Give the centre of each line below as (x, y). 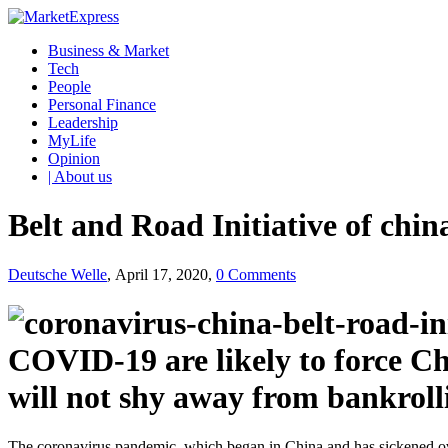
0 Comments (256, 274)
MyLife (72, 140)
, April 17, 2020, (161, 274)
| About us (80, 176)
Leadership (83, 122)
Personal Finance (102, 104)
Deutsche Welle (57, 274)
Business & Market (108, 50)
